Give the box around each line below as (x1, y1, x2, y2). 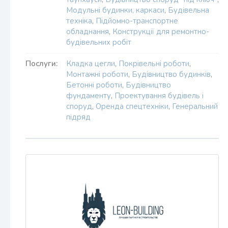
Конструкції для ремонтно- (112, 26, 209, 37)
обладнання (66, 26, 109, 37)
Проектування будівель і (115, 91, 204, 101)
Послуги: (25, 59, 58, 69)
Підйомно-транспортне (96, 16, 178, 26)
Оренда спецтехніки (96, 101, 168, 111)
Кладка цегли (66, 59, 115, 69)
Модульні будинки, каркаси (66, 5, 164, 15)
